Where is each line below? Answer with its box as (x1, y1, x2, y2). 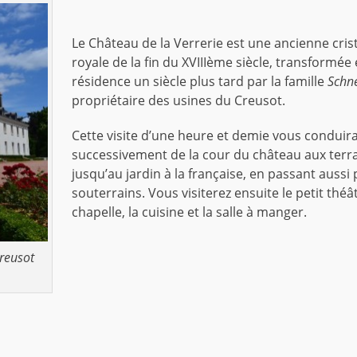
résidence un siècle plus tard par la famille (71, 73, 328, 91)
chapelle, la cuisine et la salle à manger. (71, 203, 307, 222)
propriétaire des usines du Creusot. (71, 92, 285, 110)
